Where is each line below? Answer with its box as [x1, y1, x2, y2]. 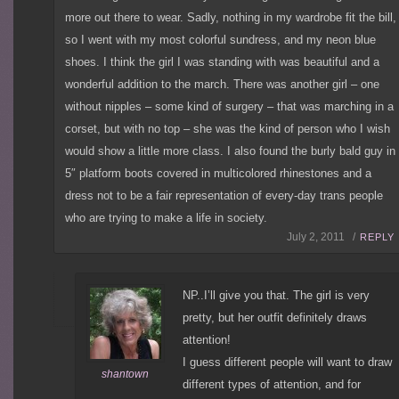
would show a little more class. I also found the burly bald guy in [65, 144, 396, 159]
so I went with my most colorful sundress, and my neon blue [65, 33, 377, 47]
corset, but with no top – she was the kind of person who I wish [65, 122, 391, 136]
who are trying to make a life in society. [65, 211, 268, 225]
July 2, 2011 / [286, 231, 355, 244]
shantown [102, 367, 150, 380]
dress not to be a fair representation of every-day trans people [65, 189, 384, 203]
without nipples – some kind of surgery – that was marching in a [65, 100, 395, 114]
